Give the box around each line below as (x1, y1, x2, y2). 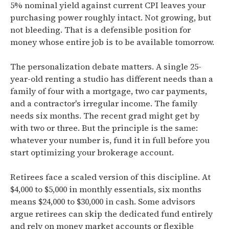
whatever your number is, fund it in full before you (10, 134, 210, 146)
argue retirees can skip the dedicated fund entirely (10, 208, 213, 219)
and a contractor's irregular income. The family (10, 98, 197, 109)
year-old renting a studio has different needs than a (10, 73, 213, 84)
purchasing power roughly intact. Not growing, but (10, 12, 211, 23)
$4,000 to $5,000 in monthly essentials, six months (10, 184, 201, 195)
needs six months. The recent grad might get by (10, 110, 199, 121)
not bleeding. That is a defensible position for (10, 24, 191, 35)
